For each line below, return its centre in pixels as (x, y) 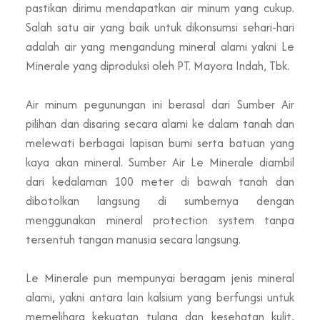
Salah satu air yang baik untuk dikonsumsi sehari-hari (160, 27)
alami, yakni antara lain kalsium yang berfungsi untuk (160, 297)
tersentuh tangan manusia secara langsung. (133, 239)
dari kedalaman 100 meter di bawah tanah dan (160, 181)
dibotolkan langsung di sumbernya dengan (160, 200)
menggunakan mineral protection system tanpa (160, 220)
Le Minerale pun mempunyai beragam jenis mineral (160, 277)
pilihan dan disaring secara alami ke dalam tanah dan (160, 123)
